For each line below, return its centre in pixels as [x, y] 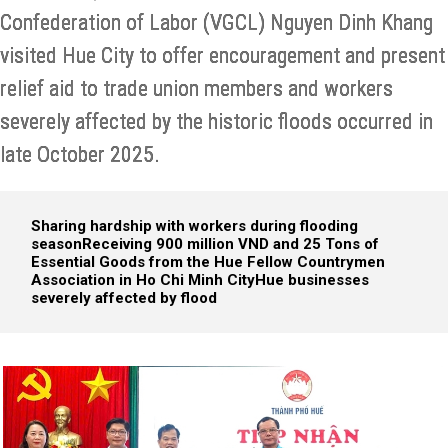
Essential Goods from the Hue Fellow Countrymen [208, 262]
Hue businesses [312, 280]
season [56, 244]
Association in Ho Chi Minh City [143, 280]
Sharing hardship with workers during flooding [194, 226]
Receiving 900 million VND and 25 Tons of [230, 244]
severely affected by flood [124, 298]
